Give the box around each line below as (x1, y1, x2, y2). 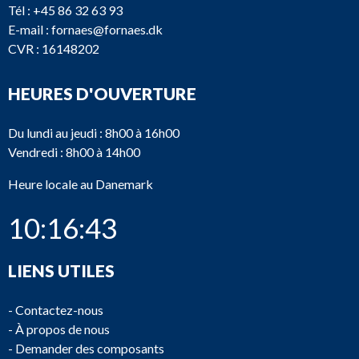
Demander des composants (15, 341, 164, 356)
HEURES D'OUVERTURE (8, 83, 196, 103)
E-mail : (8, 22, 51, 37)
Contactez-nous (15, 302, 103, 317)
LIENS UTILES (8, 260, 115, 280)
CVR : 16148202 (8, 41, 99, 56)
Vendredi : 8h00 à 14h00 (8, 144, 140, 159)
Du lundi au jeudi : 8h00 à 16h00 (8, 125, 179, 140)
